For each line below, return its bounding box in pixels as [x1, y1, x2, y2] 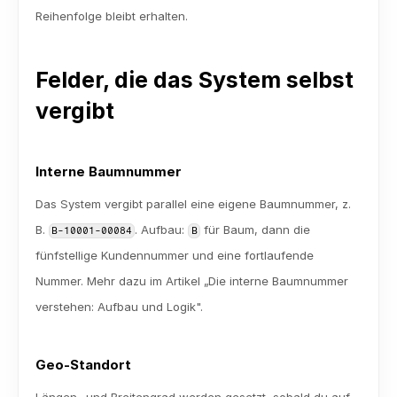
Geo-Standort [35, 356, 131, 373]
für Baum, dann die [199, 222, 310, 237]
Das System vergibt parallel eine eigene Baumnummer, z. [35, 197, 351, 211]
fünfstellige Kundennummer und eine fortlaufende [35, 248, 314, 262]
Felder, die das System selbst [35, 66, 354, 93]
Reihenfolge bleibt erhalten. [35, 9, 188, 23]
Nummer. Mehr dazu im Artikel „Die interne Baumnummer [35, 274, 348, 288]
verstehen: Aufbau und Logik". [35, 300, 203, 314]
